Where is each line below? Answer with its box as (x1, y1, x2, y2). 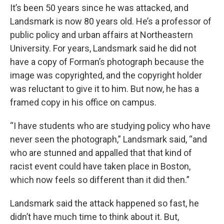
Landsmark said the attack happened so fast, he (10, 198, 199, 208)
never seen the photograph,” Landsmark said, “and (10, 134, 207, 144)
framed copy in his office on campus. (10, 97, 156, 107)
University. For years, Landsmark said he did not (10, 43, 196, 53)
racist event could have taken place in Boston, (10, 161, 190, 171)
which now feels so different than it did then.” (10, 174, 189, 185)
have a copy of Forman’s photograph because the (10, 56, 204, 67)
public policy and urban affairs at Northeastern (10, 29, 193, 40)
